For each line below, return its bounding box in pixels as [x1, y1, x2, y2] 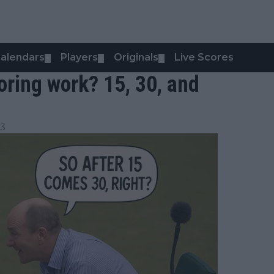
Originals [114, 51, 158, 63]
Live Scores [174, 51, 234, 63]
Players [61, 51, 98, 63]
